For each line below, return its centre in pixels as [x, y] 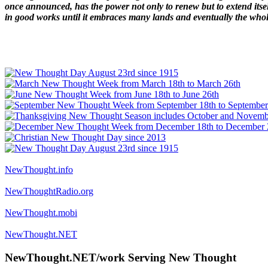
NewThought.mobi [41, 213]
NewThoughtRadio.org [49, 191]
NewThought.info [39, 170]
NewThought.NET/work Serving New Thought [121, 257]
